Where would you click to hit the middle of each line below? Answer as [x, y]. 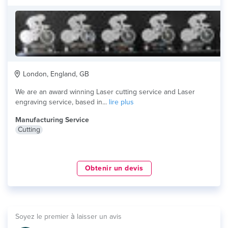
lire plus [121, 102]
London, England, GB [55, 74]
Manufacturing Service [52, 120]
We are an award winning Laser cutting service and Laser [105, 92]
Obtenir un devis [114, 168]
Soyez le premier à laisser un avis [68, 217]
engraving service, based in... [62, 102]
